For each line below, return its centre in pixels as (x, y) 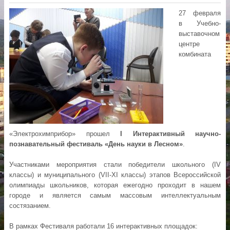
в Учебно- (200, 24)
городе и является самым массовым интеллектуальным (115, 196)
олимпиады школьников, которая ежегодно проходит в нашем (115, 185)
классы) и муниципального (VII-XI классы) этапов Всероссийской (115, 175)
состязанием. (30, 206)
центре (189, 44)
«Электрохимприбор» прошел (65, 134)
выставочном (199, 34)
